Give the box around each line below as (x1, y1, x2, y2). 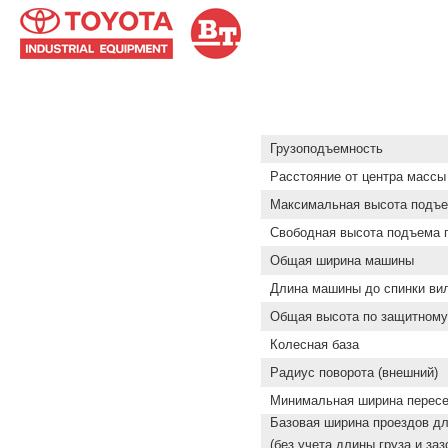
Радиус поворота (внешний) (265, 365, 438, 381)
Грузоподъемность (265, 141, 383, 157)
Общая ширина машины (265, 253, 414, 269)
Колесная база (265, 337, 359, 353)
